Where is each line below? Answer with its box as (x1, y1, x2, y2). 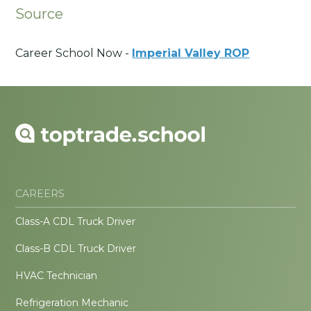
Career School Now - (15, 47, 133, 60)
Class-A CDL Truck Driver (15, 215, 136, 228)
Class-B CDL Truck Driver (15, 242, 137, 255)
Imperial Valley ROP (132, 47, 250, 60)
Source (15, 5, 64, 22)
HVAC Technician (15, 269, 98, 283)
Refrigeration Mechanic (15, 296, 129, 310)
